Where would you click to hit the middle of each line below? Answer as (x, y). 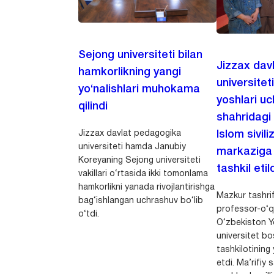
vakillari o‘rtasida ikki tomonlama (143, 174)
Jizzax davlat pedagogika (130, 133)
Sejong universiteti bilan (141, 55)
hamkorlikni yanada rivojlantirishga (147, 187)
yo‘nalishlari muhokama (139, 89)
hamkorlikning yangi (130, 72)
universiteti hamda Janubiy (132, 147)
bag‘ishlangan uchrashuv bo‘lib (141, 201)
